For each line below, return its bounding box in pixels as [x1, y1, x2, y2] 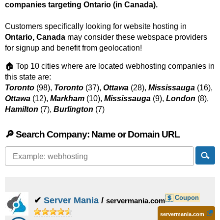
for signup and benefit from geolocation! [5, 44, 142, 52]
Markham [50, 94, 84, 103]
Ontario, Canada [5, 33, 65, 41]
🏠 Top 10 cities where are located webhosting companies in [5, 62, 215, 70]
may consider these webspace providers [65, 33, 207, 41]
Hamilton [5, 105, 38, 113]
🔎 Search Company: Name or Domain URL [5, 129, 180, 139]
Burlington [54, 105, 93, 113]
